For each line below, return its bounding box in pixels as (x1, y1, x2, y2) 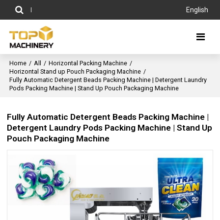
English (186, 6, 208, 14)
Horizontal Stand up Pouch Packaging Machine (9, 68, 141, 75)
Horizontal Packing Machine (49, 59, 128, 67)
